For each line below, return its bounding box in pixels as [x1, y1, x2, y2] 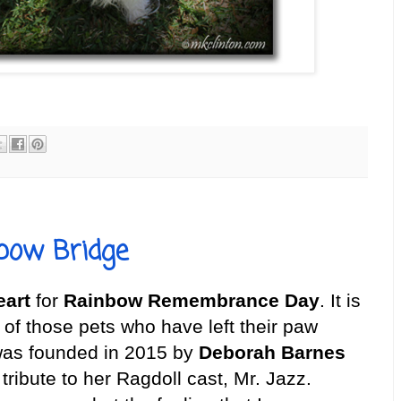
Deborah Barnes [199, 342, 346, 364]
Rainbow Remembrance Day [64, 290, 320, 312]
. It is [320, 290, 361, 312]
